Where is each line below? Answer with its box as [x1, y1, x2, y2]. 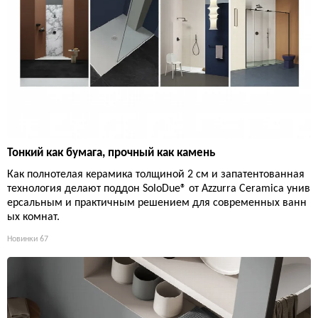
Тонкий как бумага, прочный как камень [7, 146, 215, 159]
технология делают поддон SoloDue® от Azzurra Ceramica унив [7, 182, 310, 194]
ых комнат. [7, 211, 60, 223]
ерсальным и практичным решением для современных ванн [7, 197, 307, 209]
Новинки [7, 234, 38, 243]
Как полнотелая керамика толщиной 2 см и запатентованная [7, 168, 305, 180]
